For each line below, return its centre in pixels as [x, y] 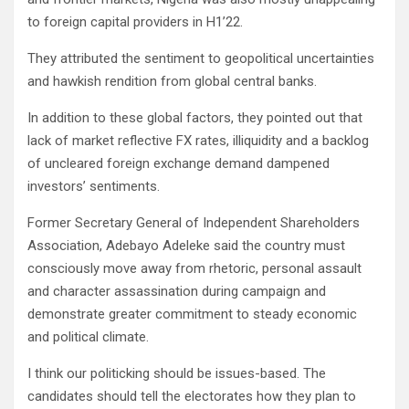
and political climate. [88, 337]
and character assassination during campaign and [177, 292]
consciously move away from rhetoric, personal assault [194, 269]
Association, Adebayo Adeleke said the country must [186, 246]
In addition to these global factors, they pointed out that [195, 118]
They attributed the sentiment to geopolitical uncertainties [201, 59]
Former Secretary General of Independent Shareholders [194, 223]
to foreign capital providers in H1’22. [135, 22]
